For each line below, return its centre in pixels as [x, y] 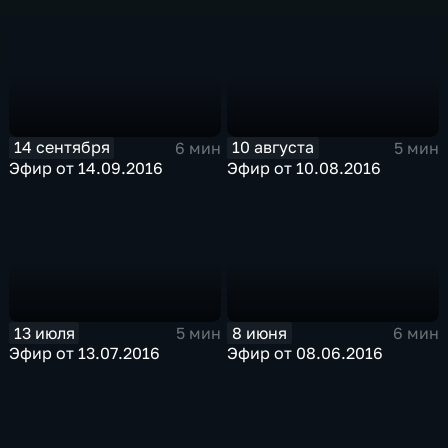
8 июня [260, 332]
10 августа [273, 147]
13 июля [44, 332]
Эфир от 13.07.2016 [85, 353]
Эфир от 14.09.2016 [86, 167]
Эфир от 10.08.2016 [304, 167]
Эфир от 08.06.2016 [305, 353]
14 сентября [61, 147]
